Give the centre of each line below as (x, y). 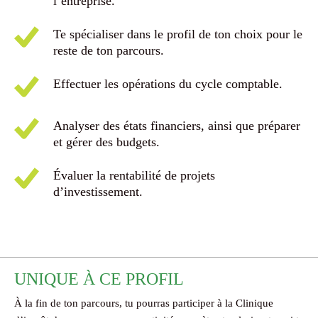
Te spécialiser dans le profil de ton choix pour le (178, 34)
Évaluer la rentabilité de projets (134, 175)
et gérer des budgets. (106, 142)
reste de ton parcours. (109, 50)
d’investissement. (98, 192)
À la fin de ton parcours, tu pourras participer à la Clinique (144, 303)
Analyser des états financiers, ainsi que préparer (177, 126)
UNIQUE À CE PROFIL (99, 279)
